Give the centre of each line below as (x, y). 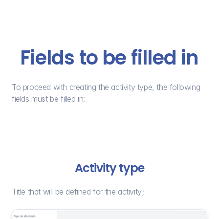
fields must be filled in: (48, 99)
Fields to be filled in (109, 58)
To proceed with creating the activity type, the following (106, 87)
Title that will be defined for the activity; (78, 192)
